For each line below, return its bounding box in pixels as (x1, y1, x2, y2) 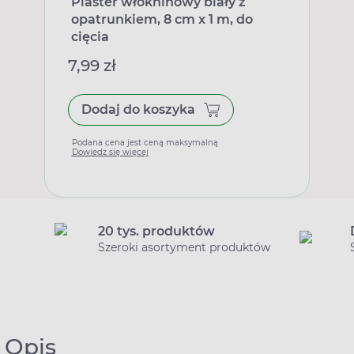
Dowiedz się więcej (71, 147, 149, 157)
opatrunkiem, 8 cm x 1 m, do (70, 12, 253, 27)
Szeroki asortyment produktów (98, 240, 270, 254)
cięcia (70, 29, 109, 44)
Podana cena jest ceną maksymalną (71, 137, 218, 148)
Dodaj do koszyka (81, 102, 195, 117)
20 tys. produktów (98, 224, 215, 239)
